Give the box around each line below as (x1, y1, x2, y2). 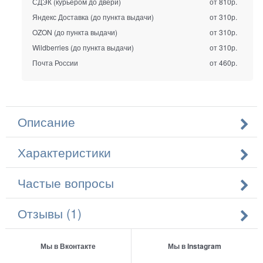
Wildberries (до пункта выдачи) (32, 42, 134, 53)
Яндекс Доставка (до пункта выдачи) (32, 12, 154, 22)
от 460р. (210, 58, 238, 68)
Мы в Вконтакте (41, 240, 96, 251)
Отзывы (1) (18, 204, 82, 222)
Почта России (32, 58, 78, 68)
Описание (18, 112, 75, 130)
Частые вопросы (18, 173, 114, 191)
